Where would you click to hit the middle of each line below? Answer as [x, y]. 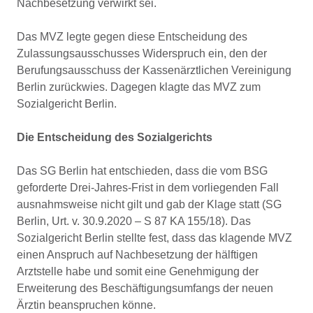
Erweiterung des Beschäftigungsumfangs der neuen [145, 288]
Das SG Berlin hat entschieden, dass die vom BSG [142, 171]
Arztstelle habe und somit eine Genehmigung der [138, 271]
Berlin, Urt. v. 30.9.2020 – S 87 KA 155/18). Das [134, 221]
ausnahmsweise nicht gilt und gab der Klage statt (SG [149, 204]
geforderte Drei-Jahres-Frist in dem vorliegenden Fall [148, 188]
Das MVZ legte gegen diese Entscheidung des [132, 37]
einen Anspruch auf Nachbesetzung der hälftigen [137, 255]
